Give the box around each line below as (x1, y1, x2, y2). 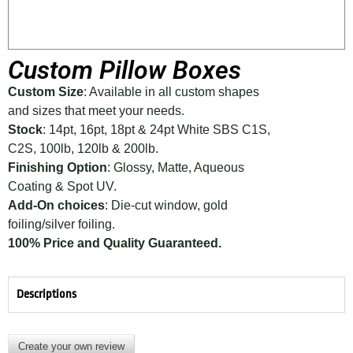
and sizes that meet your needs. (8, 104, 184, 118)
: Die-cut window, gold (105, 199, 228, 213)
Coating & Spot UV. (8, 180, 117, 194)
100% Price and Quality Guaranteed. (8, 236, 221, 251)
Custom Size (8, 85, 84, 99)
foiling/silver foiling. (8, 217, 115, 232)
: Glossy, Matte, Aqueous (107, 161, 244, 175)
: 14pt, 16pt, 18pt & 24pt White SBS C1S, (43, 123, 270, 137)
